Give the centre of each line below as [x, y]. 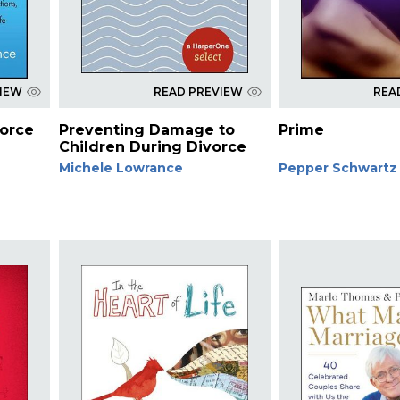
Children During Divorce [152, 146]
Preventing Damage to [146, 129]
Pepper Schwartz [338, 167]
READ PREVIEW [198, 91]
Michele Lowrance [121, 167]
